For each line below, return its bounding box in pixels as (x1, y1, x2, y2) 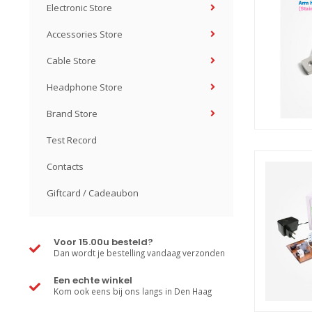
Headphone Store (47, 81, 123, 93)
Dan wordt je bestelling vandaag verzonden (54, 247, 225, 258)
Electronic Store (47, 1, 112, 14)
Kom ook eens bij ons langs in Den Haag (54, 286, 212, 297)
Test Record (47, 134, 97, 146)
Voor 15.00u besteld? (54, 235, 153, 249)
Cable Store (47, 54, 96, 67)
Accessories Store (47, 28, 123, 40)
